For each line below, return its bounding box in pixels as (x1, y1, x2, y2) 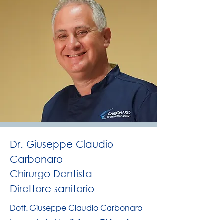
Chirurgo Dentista (10, 168, 92, 179)
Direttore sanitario (10, 183, 94, 194)
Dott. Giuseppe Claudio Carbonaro (10, 202, 144, 213)
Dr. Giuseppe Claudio (10, 138, 113, 150)
